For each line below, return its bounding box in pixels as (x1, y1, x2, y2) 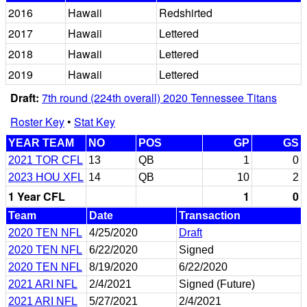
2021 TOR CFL (8, 153, 83, 166)
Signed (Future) (179, 278, 255, 290)
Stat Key (74, 113, 115, 130)
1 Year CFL (8, 188, 65, 204)
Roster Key (10, 113, 64, 130)
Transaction (179, 209, 241, 221)
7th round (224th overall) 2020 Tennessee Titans (42, 89, 277, 106)
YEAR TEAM (8, 136, 74, 149)
